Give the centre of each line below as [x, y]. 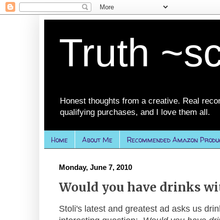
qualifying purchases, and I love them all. [135, 112]
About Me [97, 139]
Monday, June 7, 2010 [96, 168]
